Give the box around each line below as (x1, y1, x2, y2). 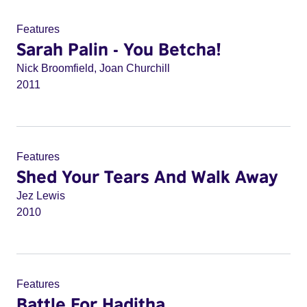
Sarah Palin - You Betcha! (16, 38, 221, 59)
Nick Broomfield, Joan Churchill (16, 62, 170, 74)
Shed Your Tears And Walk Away (16, 166, 278, 186)
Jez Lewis (16, 190, 65, 201)
